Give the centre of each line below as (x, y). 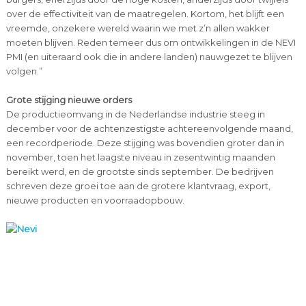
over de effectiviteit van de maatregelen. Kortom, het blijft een (145, 13)
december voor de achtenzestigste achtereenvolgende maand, (149, 128)
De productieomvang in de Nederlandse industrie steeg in (135, 114)
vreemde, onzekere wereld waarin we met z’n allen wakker (138, 28)
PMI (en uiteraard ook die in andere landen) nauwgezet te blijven (149, 56)
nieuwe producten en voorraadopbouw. (95, 200)
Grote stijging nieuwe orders (69, 99)
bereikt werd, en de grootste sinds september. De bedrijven (140, 171)
